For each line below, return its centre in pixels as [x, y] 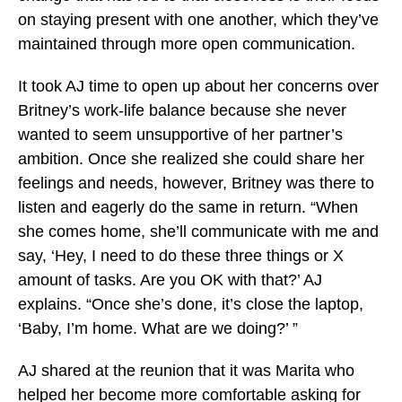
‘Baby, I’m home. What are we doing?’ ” [158, 328]
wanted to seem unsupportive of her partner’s [180, 135]
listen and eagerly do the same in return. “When [188, 207]
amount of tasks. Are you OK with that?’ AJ [170, 280]
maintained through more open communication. [189, 44]
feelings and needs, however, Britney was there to [196, 183]
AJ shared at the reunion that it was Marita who [186, 371]
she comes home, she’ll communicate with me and [198, 232]
